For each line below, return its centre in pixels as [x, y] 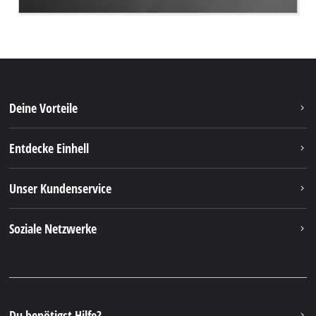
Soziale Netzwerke [53, 228]
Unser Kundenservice [61, 188]
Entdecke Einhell [49, 148]
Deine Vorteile [44, 108]
